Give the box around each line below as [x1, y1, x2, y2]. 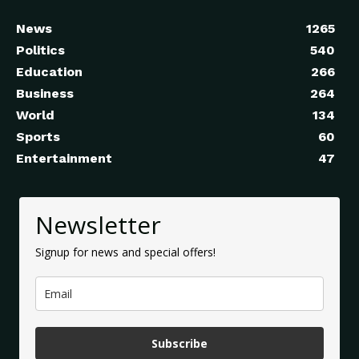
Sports [16, 129, 60, 145]
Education [16, 64, 83, 80]
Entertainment [16, 151, 112, 167]
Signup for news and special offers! [35, 244, 216, 260]
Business [16, 86, 74, 102]
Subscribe [151, 336, 208, 352]
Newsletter [35, 208, 161, 242]
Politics [16, 42, 65, 58]
